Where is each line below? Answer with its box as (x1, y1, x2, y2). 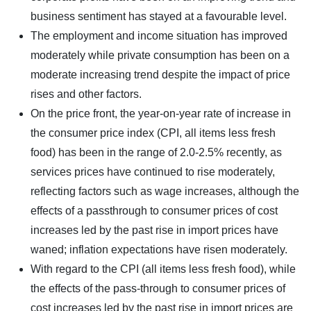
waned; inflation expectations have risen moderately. (31, 243, 287, 255)
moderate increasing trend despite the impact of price (31, 68, 290, 81)
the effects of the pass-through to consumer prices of (31, 282, 285, 294)
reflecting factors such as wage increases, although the (31, 185, 299, 197)
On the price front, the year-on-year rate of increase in (31, 107, 291, 119)
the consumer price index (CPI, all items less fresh (31, 126, 276, 139)
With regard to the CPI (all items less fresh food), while (31, 262, 296, 275)
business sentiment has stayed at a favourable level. (31, 10, 287, 22)
